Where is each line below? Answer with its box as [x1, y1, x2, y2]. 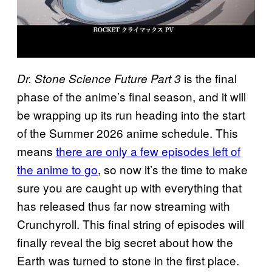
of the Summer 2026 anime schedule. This [17, 124, 238, 141]
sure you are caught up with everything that [17, 179, 242, 196]
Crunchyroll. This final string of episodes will [17, 216, 244, 233]
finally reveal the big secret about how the [17, 234, 233, 251]
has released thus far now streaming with [17, 197, 230, 214]
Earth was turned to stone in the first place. [17, 252, 239, 269]
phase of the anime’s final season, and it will [17, 88, 246, 105]
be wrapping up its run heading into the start [17, 106, 245, 123]
